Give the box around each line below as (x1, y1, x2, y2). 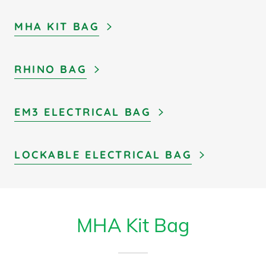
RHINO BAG (14, 62, 87, 76)
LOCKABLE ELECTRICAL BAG (14, 148, 192, 161)
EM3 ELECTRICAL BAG (14, 105, 151, 119)
